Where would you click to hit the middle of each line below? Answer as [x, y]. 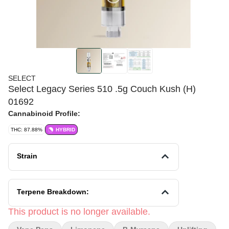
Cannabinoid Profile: [44, 113]
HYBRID [65, 130]
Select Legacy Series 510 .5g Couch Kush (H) [102, 89]
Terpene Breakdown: [53, 192]
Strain [27, 156]
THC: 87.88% [27, 130]
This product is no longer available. [79, 212]
